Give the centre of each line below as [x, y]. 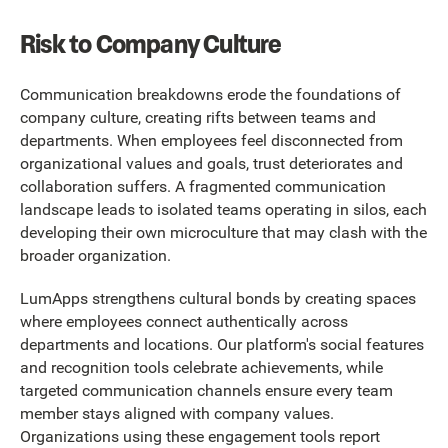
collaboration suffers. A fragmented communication [203, 186]
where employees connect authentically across [184, 322]
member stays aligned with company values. [177, 414]
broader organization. [95, 255]
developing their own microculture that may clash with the [223, 232]
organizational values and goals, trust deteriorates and [211, 163]
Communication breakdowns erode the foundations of [210, 94]
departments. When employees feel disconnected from [211, 140]
